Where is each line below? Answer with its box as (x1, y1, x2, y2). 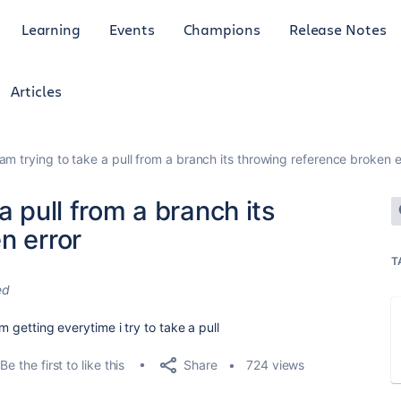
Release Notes (288, 19, 387, 38)
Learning (21, 19, 81, 38)
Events (109, 19, 155, 38)
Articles (11, 81, 62, 100)
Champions (183, 19, 260, 38)
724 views (246, 357, 305, 372)
